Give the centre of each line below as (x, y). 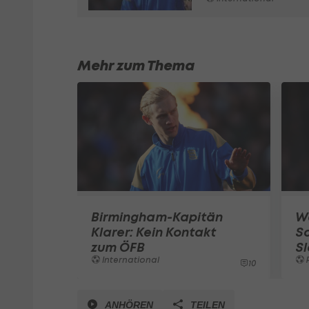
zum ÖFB (118, 247)
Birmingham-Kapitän (157, 217)
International (130, 259)
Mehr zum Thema (136, 66)
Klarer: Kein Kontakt (153, 232)
